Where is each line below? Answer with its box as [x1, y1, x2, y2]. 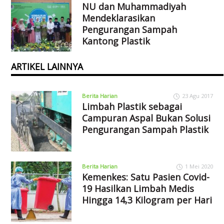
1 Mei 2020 [184, 162, 213, 170]
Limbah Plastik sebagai [81, 100, 182, 112]
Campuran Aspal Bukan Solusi [81, 111, 210, 124]
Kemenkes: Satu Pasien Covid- [81, 170, 209, 183]
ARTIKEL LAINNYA [11, 60, 83, 72]
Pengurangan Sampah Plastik [81, 123, 208, 135]
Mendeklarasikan [81, 11, 155, 24]
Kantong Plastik [81, 34, 150, 47]
